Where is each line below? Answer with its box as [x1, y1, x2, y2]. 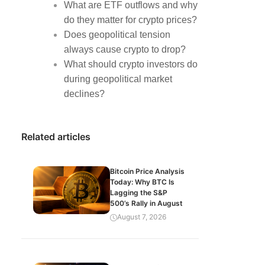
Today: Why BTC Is [110, 177, 174, 186]
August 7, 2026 [117, 212, 166, 221]
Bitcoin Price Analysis [110, 167, 185, 176]
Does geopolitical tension [64, 30, 170, 40]
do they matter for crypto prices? [64, 15, 197, 25]
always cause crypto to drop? [64, 44, 186, 54]
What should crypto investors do [64, 59, 198, 69]
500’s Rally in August [110, 199, 183, 208]
